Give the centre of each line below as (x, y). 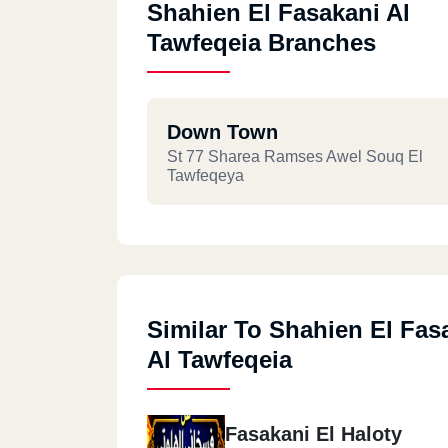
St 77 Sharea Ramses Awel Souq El (295, 156)
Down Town (222, 132)
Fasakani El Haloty (313, 434)
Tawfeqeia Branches (261, 42)
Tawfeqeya (205, 175)
